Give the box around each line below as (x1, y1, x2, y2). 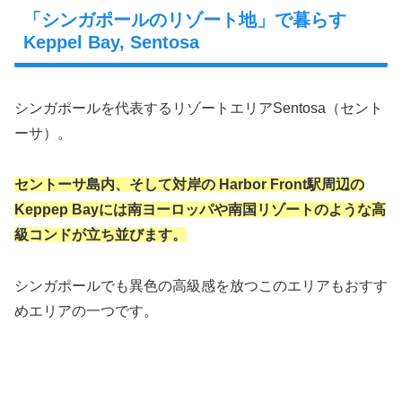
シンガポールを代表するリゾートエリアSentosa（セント (14, 100, 383, 117)
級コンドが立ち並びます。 (14, 227, 187, 243)
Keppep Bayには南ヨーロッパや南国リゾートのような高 (14, 202, 386, 218)
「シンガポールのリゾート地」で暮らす (23, 10, 364, 30)
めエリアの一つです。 (14, 302, 158, 319)
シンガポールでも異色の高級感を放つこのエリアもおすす (14, 277, 388, 293)
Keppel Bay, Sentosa (23, 32, 199, 52)
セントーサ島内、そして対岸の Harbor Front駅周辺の (14, 177, 364, 193)
